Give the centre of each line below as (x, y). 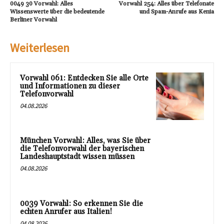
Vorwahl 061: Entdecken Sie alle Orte (84, 78)
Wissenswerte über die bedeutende (57, 11)
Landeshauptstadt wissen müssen (77, 157)
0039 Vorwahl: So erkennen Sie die (81, 203)
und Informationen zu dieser (70, 86)
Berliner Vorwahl (33, 19)
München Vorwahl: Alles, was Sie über (85, 141)
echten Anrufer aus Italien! (66, 211)
